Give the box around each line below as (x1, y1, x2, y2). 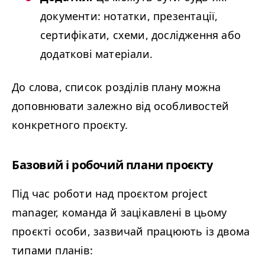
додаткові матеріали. (40, 47, 153, 61)
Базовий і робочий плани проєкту (12, 157, 213, 173)
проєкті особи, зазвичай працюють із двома (12, 224, 250, 238)
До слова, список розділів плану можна (12, 80, 221, 94)
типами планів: (12, 243, 93, 257)
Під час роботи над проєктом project (12, 186, 208, 201)
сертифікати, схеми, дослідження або (40, 28, 241, 42)
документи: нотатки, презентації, (40, 9, 218, 23)
